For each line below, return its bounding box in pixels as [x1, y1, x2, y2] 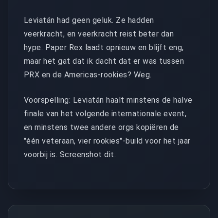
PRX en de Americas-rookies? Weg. [24, 70, 152, 79]
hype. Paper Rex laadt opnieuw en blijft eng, [24, 42, 184, 52]
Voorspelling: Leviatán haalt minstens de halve [24, 95, 193, 105]
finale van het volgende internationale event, [24, 109, 187, 118]
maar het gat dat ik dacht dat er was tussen [24, 56, 184, 66]
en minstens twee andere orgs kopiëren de [24, 122, 179, 132]
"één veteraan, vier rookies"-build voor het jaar [24, 136, 191, 145]
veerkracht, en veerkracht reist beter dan [24, 29, 174, 38]
